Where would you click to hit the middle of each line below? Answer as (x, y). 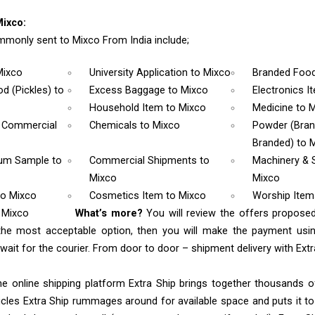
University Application (140, 73)
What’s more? (111, 214)
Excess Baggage (129, 91)
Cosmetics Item (128, 196)
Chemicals (115, 126)
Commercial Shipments (145, 161)
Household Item (128, 108)
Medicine (274, 108)
